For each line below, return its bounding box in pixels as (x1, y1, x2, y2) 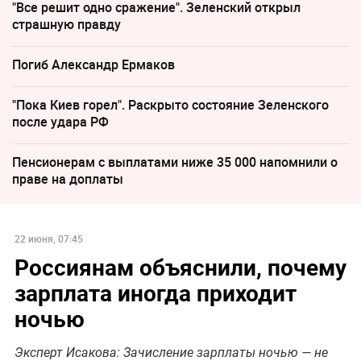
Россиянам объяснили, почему (14, 251, 346, 282)
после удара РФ (12, 113, 109, 131)
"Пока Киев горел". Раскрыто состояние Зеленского (12, 96, 329, 114)
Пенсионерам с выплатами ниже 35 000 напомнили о (12, 153, 338, 172)
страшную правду (12, 15, 121, 34)
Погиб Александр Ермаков (12, 56, 175, 74)
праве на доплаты (12, 170, 123, 189)
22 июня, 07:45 (14, 231, 83, 245)
